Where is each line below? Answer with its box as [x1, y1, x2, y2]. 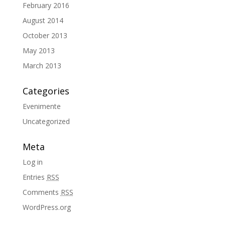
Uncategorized [22, 117, 70, 126]
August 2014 [22, 16, 63, 25]
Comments [22, 187, 61, 197]
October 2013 [22, 31, 67, 40]
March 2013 [22, 61, 61, 70]
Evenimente [22, 101, 61, 111]
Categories [22, 85, 69, 97]
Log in [22, 157, 43, 167]
